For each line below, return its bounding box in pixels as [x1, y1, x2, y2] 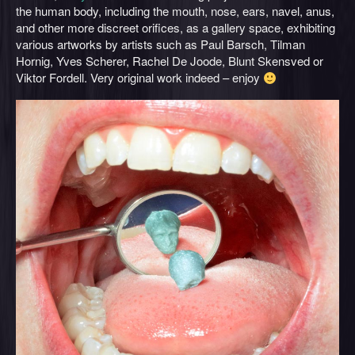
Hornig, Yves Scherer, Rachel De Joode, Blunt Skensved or [16, 52, 323, 69]
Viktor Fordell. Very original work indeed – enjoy [16, 69, 263, 86]
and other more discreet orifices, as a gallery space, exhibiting [16, 19, 335, 36]
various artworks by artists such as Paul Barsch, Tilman [16, 36, 305, 52]
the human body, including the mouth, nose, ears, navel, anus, [16, 2, 334, 19]
